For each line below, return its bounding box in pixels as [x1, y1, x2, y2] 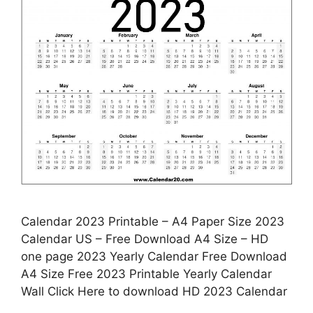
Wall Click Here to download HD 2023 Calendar [21, 284, 287, 298]
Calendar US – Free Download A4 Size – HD [21, 231, 268, 246]
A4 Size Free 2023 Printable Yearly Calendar [21, 266, 272, 281]
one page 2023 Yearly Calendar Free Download [21, 249, 287, 263]
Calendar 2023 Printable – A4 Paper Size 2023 [21, 214, 284, 228]
